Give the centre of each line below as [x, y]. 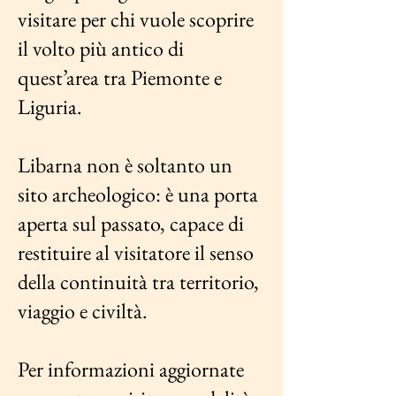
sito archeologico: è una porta [138, 194]
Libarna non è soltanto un [125, 165]
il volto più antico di [101, 48]
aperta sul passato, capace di [131, 223]
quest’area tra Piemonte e [120, 77]
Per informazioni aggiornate [131, 369]
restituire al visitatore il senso [136, 252]
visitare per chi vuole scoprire [136, 19]
